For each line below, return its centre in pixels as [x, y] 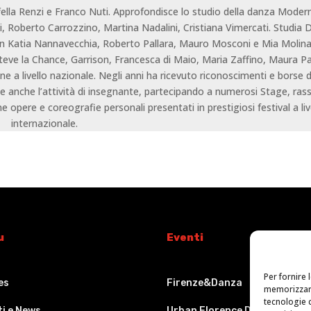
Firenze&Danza [205, 283]
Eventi [185, 237]
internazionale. [45, 123]
